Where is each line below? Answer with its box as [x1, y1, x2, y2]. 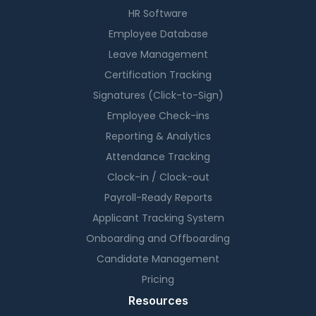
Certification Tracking [104, 68, 212, 83]
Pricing [142, 272, 174, 287]
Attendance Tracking [106, 150, 210, 164]
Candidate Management [97, 252, 219, 267]
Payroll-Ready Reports [104, 190, 212, 205]
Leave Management [108, 47, 208, 62]
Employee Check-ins [107, 109, 209, 123]
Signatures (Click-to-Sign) [92, 88, 224, 103]
